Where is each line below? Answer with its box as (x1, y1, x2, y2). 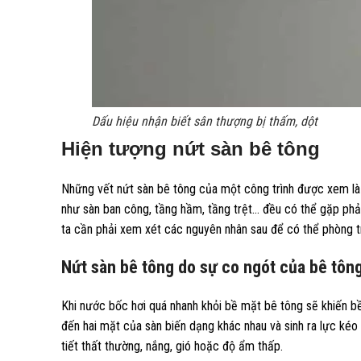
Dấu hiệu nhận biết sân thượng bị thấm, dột (92, 114, 318, 129)
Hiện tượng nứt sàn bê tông (61, 138, 320, 160)
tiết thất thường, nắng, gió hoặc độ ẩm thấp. (61, 338, 283, 354)
